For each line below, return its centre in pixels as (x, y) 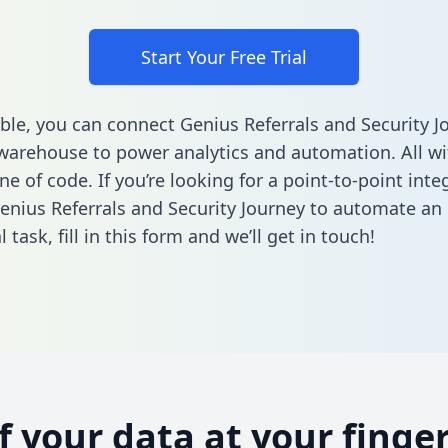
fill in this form (120, 236)
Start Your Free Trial (224, 56)
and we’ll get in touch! (278, 236)
